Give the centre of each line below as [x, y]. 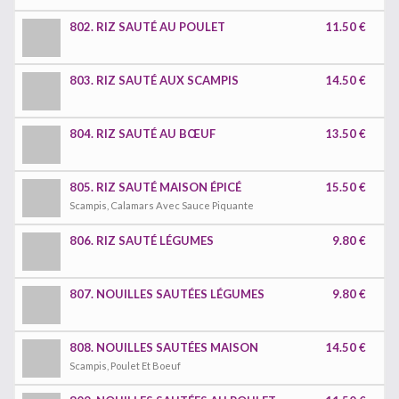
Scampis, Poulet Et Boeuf [125, 366]
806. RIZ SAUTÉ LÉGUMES [142, 240]
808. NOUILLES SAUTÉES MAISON [164, 347]
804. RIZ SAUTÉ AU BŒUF [142, 134]
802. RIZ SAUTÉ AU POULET [147, 27]
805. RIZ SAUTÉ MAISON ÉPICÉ [155, 187]
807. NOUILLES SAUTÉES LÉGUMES [167, 294]
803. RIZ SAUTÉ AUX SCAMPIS [154, 80]
